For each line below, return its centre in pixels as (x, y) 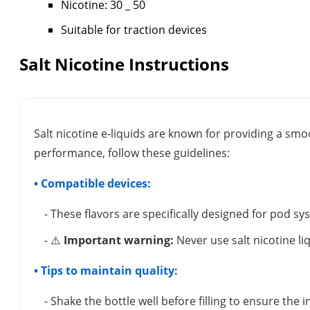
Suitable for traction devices (134, 30)
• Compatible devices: (92, 184)
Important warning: (119, 240)
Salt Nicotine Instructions (124, 64)
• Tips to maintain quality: (106, 271)
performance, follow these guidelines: (132, 153)
